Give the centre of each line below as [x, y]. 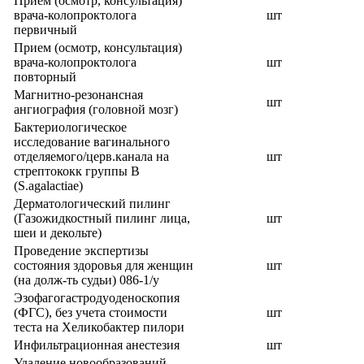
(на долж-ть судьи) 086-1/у [87, 280]
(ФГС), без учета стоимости [91, 312]
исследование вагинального [92, 142]
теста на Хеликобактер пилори [99, 327]
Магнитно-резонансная [78, 95]
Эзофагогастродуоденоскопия [97, 298]
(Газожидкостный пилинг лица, [102, 218]
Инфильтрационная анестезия [97, 345]
